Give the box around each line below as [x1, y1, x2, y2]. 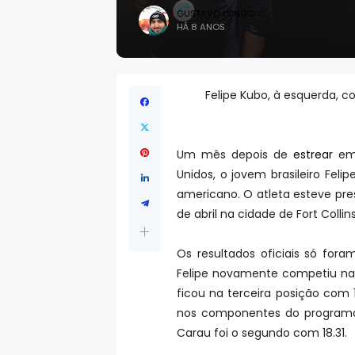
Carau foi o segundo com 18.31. [177, 325, 350, 341]
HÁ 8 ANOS [177, 21, 225, 33]
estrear [292, 147, 333, 162]
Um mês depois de [177, 147, 293, 162]
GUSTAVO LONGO [177, 7, 254, 20]
